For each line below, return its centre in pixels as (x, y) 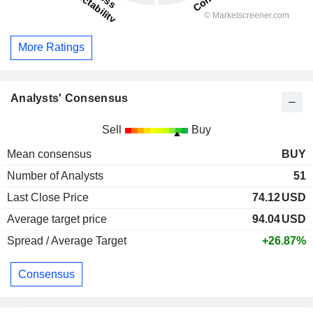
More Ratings (51, 48)
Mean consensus (49, 154)
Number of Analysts (55, 176)
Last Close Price (48, 198)
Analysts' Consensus (70, 99)
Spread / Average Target (67, 241)
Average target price (57, 219)
